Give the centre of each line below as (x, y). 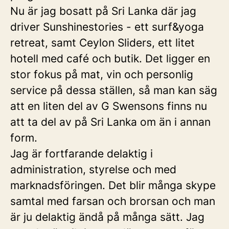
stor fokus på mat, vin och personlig (102, 74)
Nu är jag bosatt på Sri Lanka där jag (103, 11)
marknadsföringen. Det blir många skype (113, 185)
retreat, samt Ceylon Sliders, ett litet (102, 43)
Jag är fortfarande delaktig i (82, 154)
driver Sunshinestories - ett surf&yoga (107, 27)
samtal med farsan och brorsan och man (113, 201)
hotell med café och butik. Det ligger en (110, 59)
